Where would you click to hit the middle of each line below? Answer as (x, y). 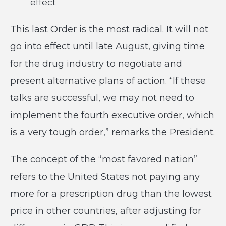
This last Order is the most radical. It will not (109, 29)
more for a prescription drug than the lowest (111, 194)
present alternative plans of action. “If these (108, 81)
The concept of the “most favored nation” (104, 159)
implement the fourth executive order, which (112, 115)
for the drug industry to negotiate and (96, 64)
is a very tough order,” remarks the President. (112, 132)
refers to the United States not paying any (105, 177)
